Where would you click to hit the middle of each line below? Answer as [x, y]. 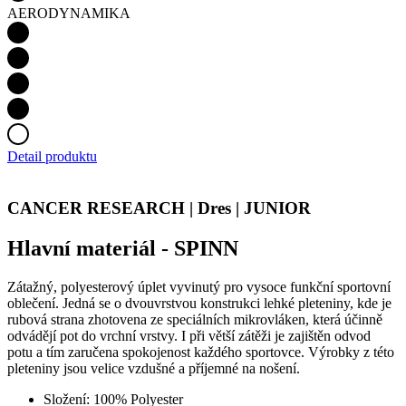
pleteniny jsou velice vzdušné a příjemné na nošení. [154, 368]
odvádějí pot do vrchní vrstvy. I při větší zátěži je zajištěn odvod [189, 335]
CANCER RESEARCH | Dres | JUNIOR [159, 208]
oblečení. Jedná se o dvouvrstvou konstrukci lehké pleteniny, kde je [199, 303]
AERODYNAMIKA [69, 14]
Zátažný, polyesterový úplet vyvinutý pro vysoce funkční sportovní [199, 286]
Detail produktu [52, 157]
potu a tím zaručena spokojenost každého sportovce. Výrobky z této [201, 352]
